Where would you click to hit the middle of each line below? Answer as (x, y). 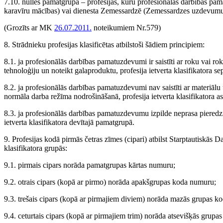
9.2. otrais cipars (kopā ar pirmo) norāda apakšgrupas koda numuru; (110, 182)
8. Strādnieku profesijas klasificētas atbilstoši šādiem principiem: (104, 45)
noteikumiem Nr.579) (126, 28)
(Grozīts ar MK (29, 28)
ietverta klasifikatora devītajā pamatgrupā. (69, 122)
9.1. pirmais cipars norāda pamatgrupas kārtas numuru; (90, 165)
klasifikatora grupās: (36, 148)
